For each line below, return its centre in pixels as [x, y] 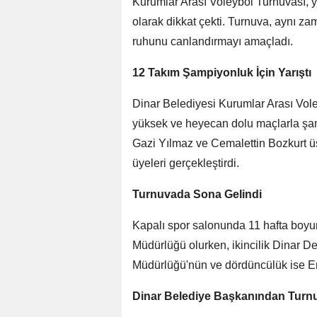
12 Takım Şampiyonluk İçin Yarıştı [222, 73]
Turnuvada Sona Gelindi [197, 195]
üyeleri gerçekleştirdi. [186, 163]
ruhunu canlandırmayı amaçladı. [213, 42]
